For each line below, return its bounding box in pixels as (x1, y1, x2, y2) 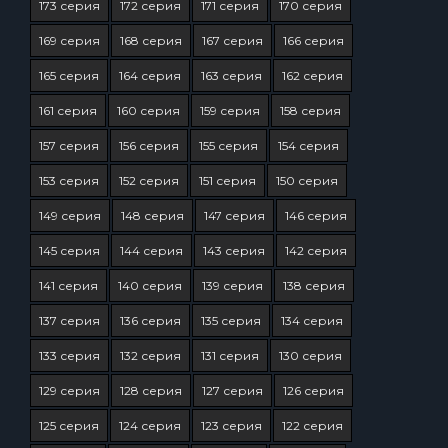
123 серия (201, 418, 262, 433)
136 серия (120, 313, 181, 328)
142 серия (285, 243, 347, 258)
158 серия (280, 103, 341, 118)
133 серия (39, 348, 100, 363)
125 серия (39, 418, 99, 433)
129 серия (39, 383, 100, 398)
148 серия (121, 208, 184, 223)
